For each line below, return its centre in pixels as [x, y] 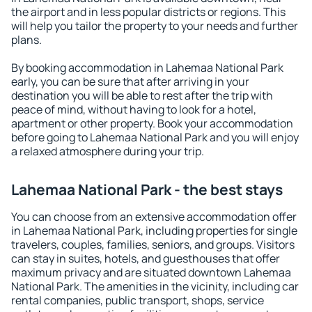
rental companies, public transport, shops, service [138, 300]
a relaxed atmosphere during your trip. [108, 151]
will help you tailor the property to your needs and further [155, 26]
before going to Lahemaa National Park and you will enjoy [155, 137]
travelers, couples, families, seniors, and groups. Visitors [153, 244]
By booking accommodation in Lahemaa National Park [147, 68]
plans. [26, 40]
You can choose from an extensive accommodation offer [154, 217]
